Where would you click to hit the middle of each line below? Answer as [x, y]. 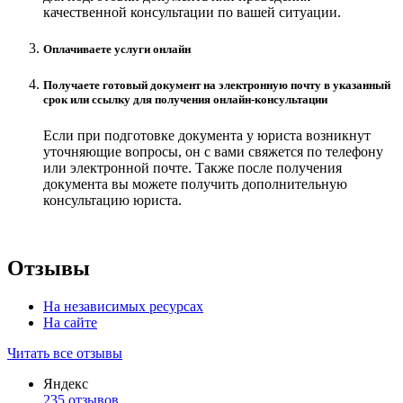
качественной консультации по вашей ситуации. [192, 13]
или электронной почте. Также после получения [193, 167]
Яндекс [66, 384]
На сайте [70, 323]
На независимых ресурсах [123, 307]
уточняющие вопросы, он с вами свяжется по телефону [213, 151]
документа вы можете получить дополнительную [195, 184]
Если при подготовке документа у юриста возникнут [207, 135]
